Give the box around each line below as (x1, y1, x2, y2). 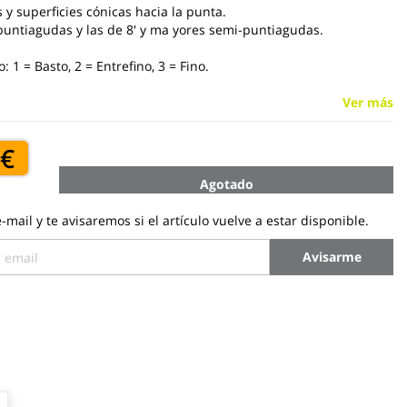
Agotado (199, 175, 253, 193)
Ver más (342, 94, 393, 111)
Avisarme (302, 248, 362, 265)
